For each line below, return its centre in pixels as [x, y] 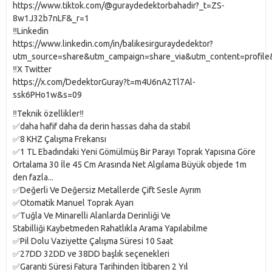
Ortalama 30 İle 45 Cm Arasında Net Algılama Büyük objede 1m [130, 165]
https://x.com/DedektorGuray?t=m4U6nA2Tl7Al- [104, 82]
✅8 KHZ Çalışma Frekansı [59, 139]
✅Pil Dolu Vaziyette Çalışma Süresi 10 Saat [93, 241]
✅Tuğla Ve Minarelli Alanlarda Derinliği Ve [92, 216]
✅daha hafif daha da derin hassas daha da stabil [102, 127]
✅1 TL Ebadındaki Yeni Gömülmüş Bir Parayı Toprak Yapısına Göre [134, 152]
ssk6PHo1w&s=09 [47, 95]
